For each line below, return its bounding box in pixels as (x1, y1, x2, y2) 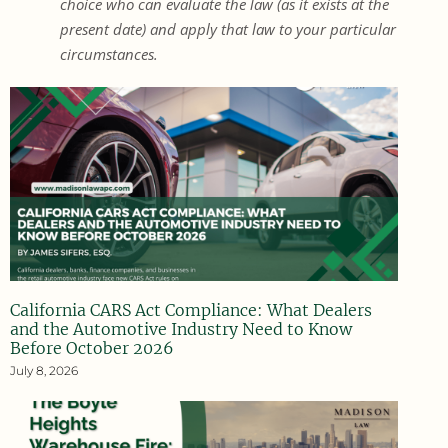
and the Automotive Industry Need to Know (10, 318, 352, 339)
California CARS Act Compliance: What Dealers (10, 299, 372, 320)
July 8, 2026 (10, 362, 78, 378)
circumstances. (60, 43, 158, 64)
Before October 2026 (10, 337, 174, 358)
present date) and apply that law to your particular (60, 18, 396, 39)
